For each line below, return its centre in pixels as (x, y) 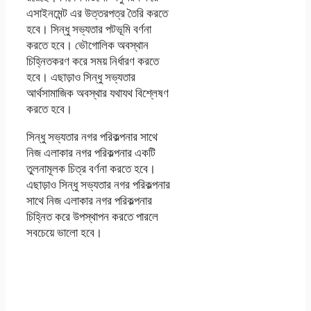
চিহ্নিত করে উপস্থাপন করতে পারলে (92, 217)
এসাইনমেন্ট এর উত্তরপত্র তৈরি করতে (97, 13)
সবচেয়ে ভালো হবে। (64, 233)
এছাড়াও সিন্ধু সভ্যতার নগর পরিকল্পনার (98, 185)
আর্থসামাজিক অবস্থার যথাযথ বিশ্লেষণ (98, 93)
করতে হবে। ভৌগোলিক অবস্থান (87, 45)
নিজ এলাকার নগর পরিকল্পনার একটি (91, 153)
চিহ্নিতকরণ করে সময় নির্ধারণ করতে (93, 61)
